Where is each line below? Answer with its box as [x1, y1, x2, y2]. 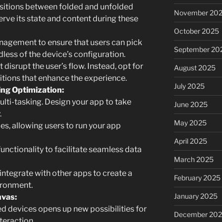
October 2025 [173, 26, 219, 35]
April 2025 [173, 136, 207, 145]
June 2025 [173, 100, 208, 109]
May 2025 [173, 118, 207, 127]
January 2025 [173, 191, 218, 200]
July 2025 [173, 81, 205, 90]
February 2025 [173, 173, 221, 182]
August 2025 [173, 63, 216, 72]
